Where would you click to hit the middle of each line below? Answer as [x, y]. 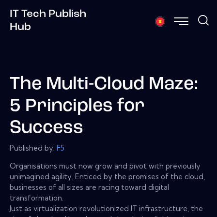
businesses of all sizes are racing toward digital [89, 187]
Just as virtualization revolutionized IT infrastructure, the [106, 208]
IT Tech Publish [48, 14]
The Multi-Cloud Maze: [104, 85]
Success [46, 128]
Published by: [33, 148]
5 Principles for [77, 107]
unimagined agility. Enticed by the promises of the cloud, [107, 176]
